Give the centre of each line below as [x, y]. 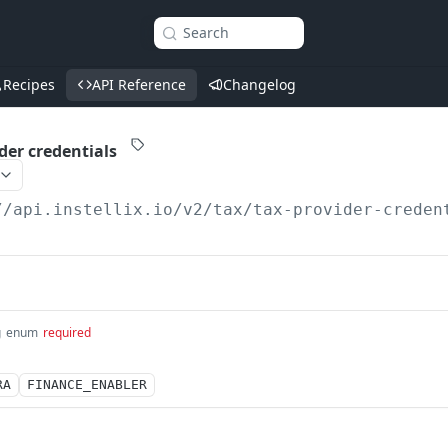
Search [206, 32]
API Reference [139, 84]
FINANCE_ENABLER [87, 384]
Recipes [29, 84]
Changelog [259, 84]
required [67, 332]
